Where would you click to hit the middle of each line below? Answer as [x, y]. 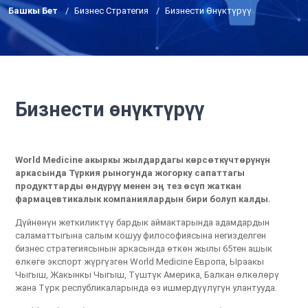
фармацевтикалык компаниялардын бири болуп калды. [143, 199]
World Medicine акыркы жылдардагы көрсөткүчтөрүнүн [143, 159]
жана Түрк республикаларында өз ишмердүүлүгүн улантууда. [146, 287]
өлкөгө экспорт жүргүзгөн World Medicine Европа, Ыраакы [140, 261]
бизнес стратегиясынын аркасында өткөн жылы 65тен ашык [144, 248]
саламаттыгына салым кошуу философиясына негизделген [141, 235]
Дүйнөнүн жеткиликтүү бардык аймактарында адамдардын [143, 222]
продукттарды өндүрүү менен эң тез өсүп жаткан [129, 186]
